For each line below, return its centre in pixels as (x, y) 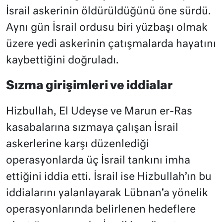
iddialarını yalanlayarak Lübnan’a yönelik (107, 193)
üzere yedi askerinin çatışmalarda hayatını (111, 44)
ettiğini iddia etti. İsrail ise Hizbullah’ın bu (109, 177)
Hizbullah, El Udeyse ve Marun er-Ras (99, 111)
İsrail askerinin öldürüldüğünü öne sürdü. (109, 11)
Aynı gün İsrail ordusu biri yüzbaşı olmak (107, 28)
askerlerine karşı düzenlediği (78, 144)
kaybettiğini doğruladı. (62, 60)
